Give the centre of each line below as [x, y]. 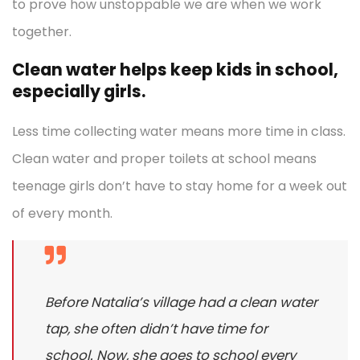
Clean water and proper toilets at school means [164, 158]
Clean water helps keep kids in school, [175, 69]
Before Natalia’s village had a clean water [181, 302]
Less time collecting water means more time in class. [179, 131]
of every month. [62, 213]
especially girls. [79, 91]
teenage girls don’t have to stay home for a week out [180, 186]
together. [42, 31]
